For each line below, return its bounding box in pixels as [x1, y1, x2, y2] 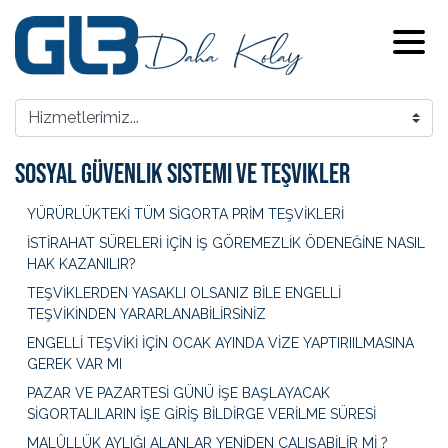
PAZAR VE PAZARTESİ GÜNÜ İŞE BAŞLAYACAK [27, 385, 330, 402]
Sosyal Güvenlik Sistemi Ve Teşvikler [15, 158, 350, 192]
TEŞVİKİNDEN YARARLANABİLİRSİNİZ [27, 306, 266, 323]
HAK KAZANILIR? [27, 256, 136, 273]
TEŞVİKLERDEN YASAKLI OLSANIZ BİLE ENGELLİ [27, 285, 341, 302]
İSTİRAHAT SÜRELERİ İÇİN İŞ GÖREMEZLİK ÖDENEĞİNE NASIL [27, 235, 425, 252]
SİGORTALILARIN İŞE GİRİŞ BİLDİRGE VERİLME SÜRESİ [27, 406, 376, 423]
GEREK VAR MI [27, 356, 122, 373]
